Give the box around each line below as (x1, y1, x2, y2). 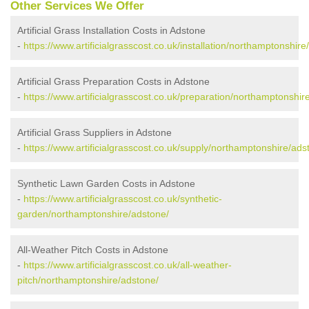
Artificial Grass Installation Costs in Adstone (17, 25, 206, 37)
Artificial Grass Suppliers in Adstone (17, 127, 172, 139)
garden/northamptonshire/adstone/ (17, 208, 169, 220)
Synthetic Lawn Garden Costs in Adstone (17, 178, 195, 190)
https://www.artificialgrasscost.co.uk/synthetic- (23, 193, 222, 205)
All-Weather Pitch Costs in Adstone (17, 244, 168, 256)
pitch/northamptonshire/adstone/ (17, 275, 159, 286)
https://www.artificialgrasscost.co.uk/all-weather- (23, 259, 232, 271)
